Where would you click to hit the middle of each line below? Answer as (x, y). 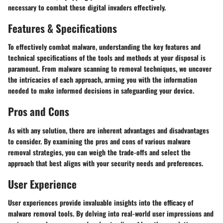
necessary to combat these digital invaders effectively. (87, 7)
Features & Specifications (62, 28)
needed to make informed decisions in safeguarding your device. (101, 90)
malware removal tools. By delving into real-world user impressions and (111, 213)
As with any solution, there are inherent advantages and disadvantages (109, 130)
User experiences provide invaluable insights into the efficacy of (101, 202)
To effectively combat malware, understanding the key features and (104, 47)
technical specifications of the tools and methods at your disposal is (107, 57)
